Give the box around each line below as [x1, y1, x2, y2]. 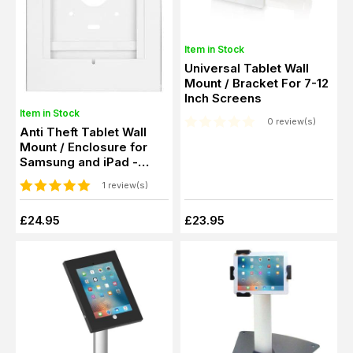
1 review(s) [102, 179, 148, 191]
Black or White [20, 169, 105, 184]
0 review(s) [267, 116, 316, 127]
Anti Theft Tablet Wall [20, 124, 147, 139]
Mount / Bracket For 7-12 [184, 76, 329, 91]
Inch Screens [184, 91, 262, 106]
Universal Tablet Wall [184, 61, 309, 76]
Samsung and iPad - [20, 154, 138, 169]
